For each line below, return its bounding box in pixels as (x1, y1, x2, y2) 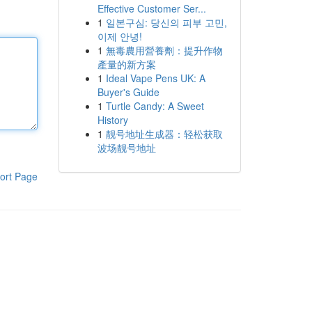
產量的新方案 (97, 57, 156, 71)
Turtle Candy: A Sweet (105, 99, 204, 113)
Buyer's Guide (97, 85, 159, 99)
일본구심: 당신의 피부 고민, (105, 15, 227, 29)
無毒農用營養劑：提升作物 (105, 43, 223, 57)
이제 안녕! (97, 29, 142, 43)
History (97, 113, 128, 127)
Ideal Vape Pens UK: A (105, 71, 205, 85)
